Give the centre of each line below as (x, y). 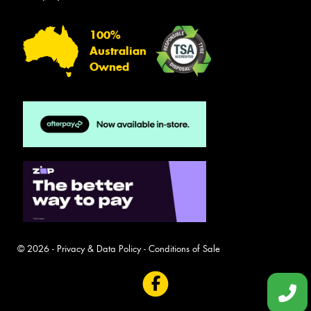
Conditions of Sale (184, 249)
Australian (118, 51)
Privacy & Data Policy (99, 249)
